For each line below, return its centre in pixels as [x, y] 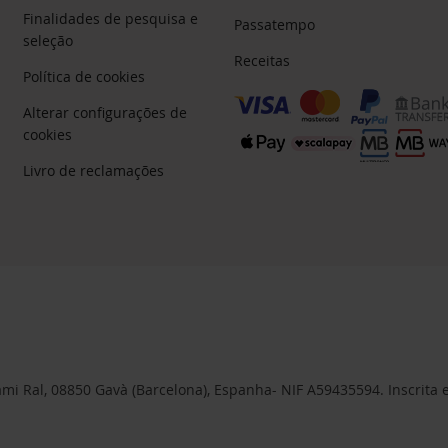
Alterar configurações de [105, 112]
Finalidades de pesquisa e [111, 18]
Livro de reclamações [94, 170]
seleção [48, 40]
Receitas [261, 60]
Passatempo [274, 24]
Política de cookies [84, 76]
